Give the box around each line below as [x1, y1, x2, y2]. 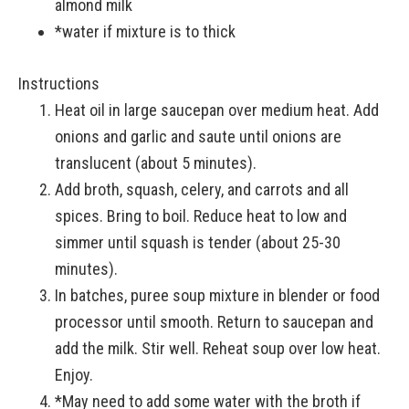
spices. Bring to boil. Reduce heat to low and [55, 206, 347, 225]
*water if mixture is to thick [55, 22, 236, 41]
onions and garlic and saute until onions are [55, 127, 341, 146]
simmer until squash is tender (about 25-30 [55, 233, 341, 252]
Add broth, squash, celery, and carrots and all [55, 180, 349, 199]
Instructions [18, 74, 100, 93]
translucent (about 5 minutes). [55, 153, 257, 173]
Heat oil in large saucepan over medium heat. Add [55, 100, 379, 120]
